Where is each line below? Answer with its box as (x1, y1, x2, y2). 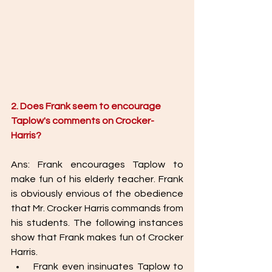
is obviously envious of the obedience (11, 189, 183, 199)
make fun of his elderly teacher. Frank (11, 174, 183, 184)
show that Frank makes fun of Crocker (11, 233, 183, 242)
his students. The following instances (11, 218, 183, 228)
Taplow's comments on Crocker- (11, 116, 154, 126)
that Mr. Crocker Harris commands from (11, 203, 183, 213)
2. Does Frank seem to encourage (11, 101, 163, 111)
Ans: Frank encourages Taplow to (11, 160, 183, 169)
